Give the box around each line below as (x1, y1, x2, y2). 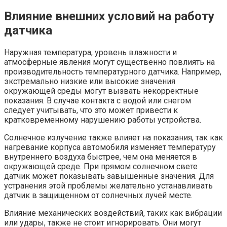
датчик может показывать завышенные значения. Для (4, 171, 214, 181)
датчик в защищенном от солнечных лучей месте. (4, 191, 193, 201)
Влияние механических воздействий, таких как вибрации (4, 208, 222, 218)
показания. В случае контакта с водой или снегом (4, 96, 191, 106)
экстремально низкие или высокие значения (4, 77, 175, 87)
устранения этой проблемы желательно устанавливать (4, 181, 213, 191)
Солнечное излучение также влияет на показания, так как (4, 133, 223, 143)
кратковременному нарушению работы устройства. (4, 115, 201, 125)
